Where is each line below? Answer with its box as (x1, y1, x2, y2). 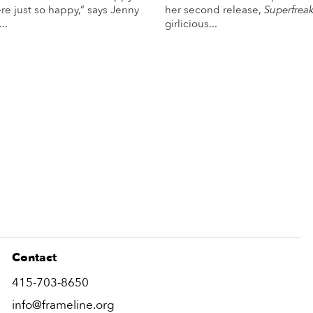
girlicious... (164, 17, 217, 31)
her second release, (164, 3, 264, 17)
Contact (12, 249, 57, 265)
